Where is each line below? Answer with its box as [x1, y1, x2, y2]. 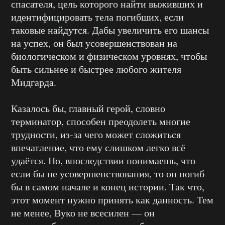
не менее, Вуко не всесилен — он [11, 206, 155, 220]
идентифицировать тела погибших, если [11, 10, 184, 24]
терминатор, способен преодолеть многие [11, 115, 190, 129]
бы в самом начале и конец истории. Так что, [11, 180, 204, 194]
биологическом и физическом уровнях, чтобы [11, 49, 207, 63]
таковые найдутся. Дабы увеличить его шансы [11, 23, 209, 37]
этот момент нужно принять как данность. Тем [11, 193, 213, 207]
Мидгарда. [11, 75, 56, 89]
